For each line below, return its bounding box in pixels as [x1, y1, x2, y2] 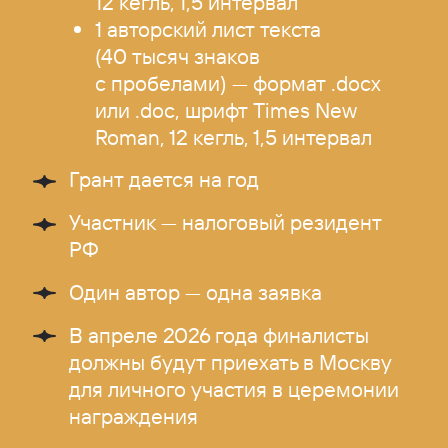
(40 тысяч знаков [94, 42, 260, 69]
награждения [69, 402, 199, 429]
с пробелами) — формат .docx [94, 69, 381, 96]
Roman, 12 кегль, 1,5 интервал [94, 123, 372, 150]
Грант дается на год [69, 166, 260, 193]
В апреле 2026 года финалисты [69, 321, 370, 348]
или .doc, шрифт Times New [94, 96, 356, 123]
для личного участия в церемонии [69, 375, 400, 402]
